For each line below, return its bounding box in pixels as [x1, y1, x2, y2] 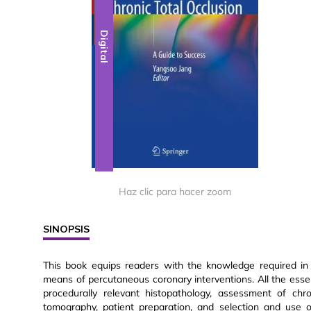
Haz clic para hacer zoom [119, 185, 231, 199]
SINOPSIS [43, 223, 90, 236]
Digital [98, 30, 111, 64]
